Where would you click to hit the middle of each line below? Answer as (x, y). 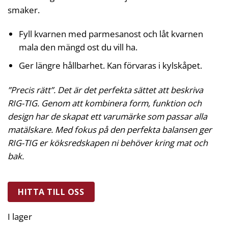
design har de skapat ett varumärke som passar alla (107, 116)
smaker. (24, 10)
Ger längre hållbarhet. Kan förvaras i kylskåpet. (110, 66)
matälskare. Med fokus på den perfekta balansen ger (110, 129)
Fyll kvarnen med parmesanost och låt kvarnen (111, 34)
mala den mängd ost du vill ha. (78, 47)
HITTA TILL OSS (51, 192)
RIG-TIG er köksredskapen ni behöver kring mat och (108, 142)
